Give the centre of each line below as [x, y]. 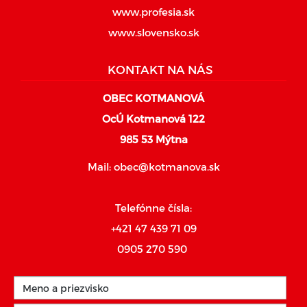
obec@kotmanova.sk [167, 167]
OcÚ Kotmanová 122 [153, 119]
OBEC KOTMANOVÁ [153, 98]
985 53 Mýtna [153, 139]
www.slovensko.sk [153, 32]
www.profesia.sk [153, 12]
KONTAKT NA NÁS [160, 69]
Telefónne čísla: [153, 208]
